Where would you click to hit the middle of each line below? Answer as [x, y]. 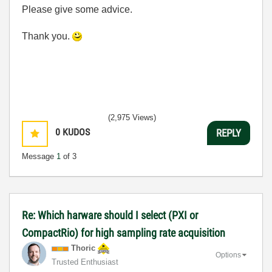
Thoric [83, 248]
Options [228, 255]
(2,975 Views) [132, 117]
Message [39, 156]
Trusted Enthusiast [85, 262]
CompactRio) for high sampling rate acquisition [124, 233]
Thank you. [47, 36]
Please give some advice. [77, 9]
